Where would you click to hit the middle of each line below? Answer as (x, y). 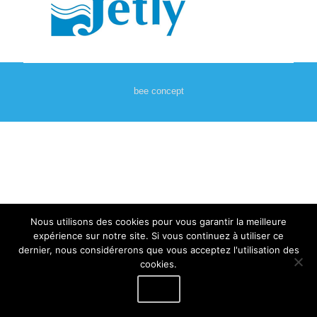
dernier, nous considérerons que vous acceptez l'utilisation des (158, 250)
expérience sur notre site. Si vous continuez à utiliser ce (158, 236)
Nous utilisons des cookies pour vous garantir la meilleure (158, 221)
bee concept (158, 91)
